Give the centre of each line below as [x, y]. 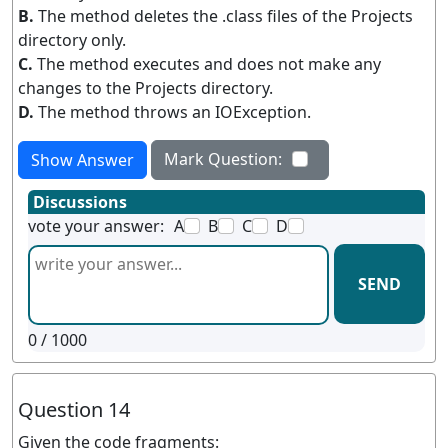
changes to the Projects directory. [145, 87]
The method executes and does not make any [209, 63]
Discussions [80, 201]
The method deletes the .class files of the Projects [225, 15]
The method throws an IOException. [174, 111]
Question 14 [74, 409]
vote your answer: [96, 225]
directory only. [72, 39]
